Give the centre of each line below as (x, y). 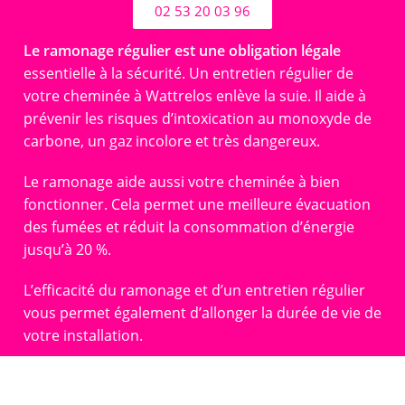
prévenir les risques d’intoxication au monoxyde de (198, 118)
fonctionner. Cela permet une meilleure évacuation (197, 204)
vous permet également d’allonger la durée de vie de (202, 312)
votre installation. (83, 335)
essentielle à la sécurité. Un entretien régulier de (188, 73)
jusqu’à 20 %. (67, 249)
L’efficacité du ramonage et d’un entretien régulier (194, 290)
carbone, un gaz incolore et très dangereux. (172, 141)
